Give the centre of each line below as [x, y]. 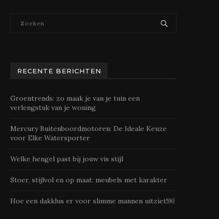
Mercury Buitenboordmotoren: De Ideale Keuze [88, 129]
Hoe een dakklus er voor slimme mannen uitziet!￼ [92, 201]
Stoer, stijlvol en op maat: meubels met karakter [89, 180]
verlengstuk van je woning [53, 108]
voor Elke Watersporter [50, 138]
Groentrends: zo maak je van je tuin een [75, 98]
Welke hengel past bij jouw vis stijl [67, 159]
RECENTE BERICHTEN [59, 71]
